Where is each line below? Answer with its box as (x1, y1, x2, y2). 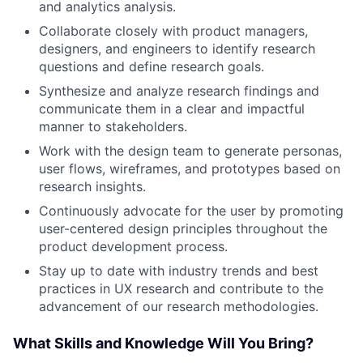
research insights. (39, 177, 146, 194)
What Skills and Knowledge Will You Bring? (13, 334, 314, 352)
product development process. (39, 237, 228, 254)
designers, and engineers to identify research (39, 40, 315, 57)
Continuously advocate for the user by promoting (39, 202, 344, 219)
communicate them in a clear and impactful (39, 100, 305, 117)
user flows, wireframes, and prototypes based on (39, 160, 340, 177)
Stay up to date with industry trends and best (39, 262, 318, 279)
